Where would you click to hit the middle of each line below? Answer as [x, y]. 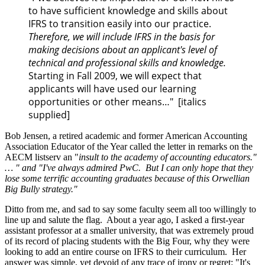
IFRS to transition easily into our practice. [120, 23]
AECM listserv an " [42, 157]
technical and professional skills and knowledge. [127, 62]
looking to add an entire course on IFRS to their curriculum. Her [125, 251]
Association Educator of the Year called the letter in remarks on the [129, 146]
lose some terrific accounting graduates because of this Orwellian [127, 178]
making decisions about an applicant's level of [123, 49]
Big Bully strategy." [41, 189]
